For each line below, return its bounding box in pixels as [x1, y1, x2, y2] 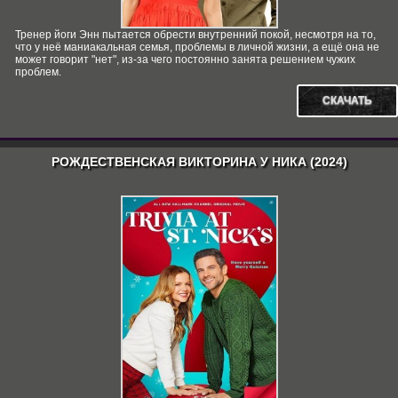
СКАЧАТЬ [322, 94, 372, 107]
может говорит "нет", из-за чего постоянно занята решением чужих [15, 53, 355, 66]
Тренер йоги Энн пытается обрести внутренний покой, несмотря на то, [15, 28, 376, 41]
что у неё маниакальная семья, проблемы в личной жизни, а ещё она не [15, 41, 379, 53]
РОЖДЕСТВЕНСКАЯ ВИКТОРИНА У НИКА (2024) [51, 155, 347, 169]
